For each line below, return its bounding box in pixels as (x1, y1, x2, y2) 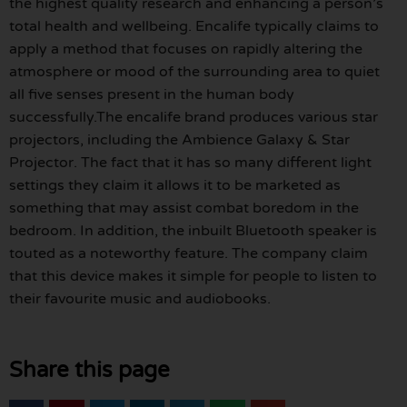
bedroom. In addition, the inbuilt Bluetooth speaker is (9, 221, 377, 240)
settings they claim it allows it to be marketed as (9, 175, 341, 194)
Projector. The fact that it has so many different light (9, 153, 372, 172)
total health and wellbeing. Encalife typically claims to (9, 16, 379, 35)
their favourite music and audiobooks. (9, 289, 271, 308)
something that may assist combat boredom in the (9, 198, 359, 217)
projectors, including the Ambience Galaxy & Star (9, 130, 350, 149)
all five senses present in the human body (9, 84, 294, 104)
